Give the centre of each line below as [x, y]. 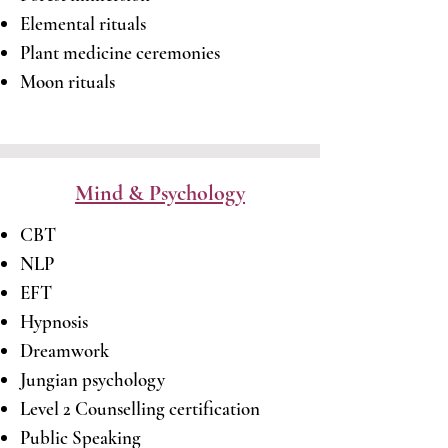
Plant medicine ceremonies [120, 52]
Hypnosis [54, 321]
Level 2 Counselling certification [142, 408]
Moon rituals [67, 81]
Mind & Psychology [160, 193]
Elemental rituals [83, 23]
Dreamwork [64, 350]
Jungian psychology [92, 379]
